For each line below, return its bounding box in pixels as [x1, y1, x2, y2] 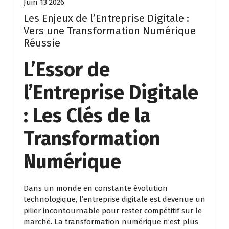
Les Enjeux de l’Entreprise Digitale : [24, 12, 189, 25]
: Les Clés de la [24, 104, 150, 128]
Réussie [24, 37, 60, 50]
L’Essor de [24, 58, 110, 82]
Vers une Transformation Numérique [24, 25, 196, 37]
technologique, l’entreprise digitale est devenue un [24, 195, 205, 204]
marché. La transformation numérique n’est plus [24, 217, 198, 227]
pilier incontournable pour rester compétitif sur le [24, 206, 202, 216]
